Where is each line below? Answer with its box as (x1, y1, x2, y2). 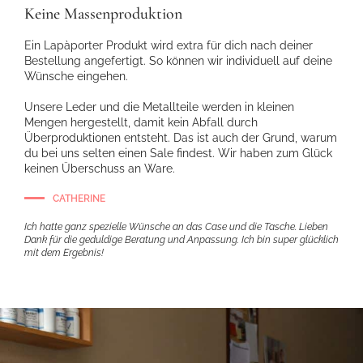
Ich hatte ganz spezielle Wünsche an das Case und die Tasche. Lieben (24, 220, 328, 233)
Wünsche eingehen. (24, 69, 128, 83)
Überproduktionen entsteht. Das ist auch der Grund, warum (24, 130, 337, 144)
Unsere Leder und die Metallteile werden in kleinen (24, 100, 294, 113)
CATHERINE (53, 192, 105, 204)
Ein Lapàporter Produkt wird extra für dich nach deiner (24, 38, 313, 52)
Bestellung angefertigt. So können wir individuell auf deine (24, 53, 332, 67)
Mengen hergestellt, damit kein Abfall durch (24, 115, 258, 129)
